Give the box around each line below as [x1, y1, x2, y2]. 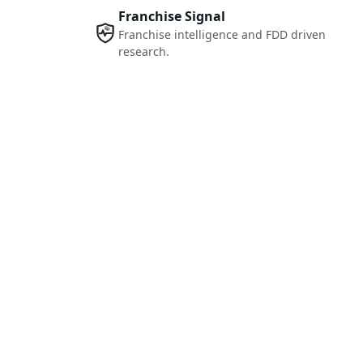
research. [117, 44, 169, 60]
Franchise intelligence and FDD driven [117, 27, 326, 43]
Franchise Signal [117, 7, 225, 26]
